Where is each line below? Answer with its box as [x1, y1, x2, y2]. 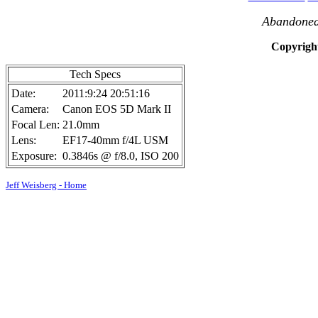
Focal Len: [11, 119, 60, 131]
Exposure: [11, 150, 57, 162]
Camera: [11, 103, 49, 115]
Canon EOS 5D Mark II [62, 103, 171, 115]
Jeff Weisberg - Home [6, 180, 87, 190]
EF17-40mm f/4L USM [62, 134, 168, 146]
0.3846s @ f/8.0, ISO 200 [62, 150, 179, 162]
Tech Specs [70, 68, 121, 80]
